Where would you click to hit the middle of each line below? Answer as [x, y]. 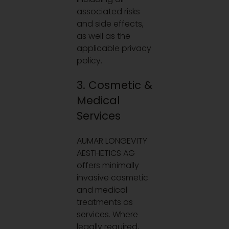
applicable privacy [114, 48]
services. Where [108, 214]
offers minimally [108, 165]
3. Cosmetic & [114, 85]
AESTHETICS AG [106, 153]
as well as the [104, 36]
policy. [90, 60]
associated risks [109, 11]
